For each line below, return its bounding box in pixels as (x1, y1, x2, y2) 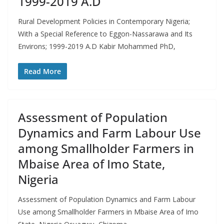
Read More (24, 66, 61, 76)
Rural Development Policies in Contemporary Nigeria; (18, 16, 190, 26)
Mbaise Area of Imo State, (18, 155, 165, 172)
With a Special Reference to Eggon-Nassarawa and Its (18, 29, 192, 38)
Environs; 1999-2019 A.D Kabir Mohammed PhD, (18, 41, 175, 51)
